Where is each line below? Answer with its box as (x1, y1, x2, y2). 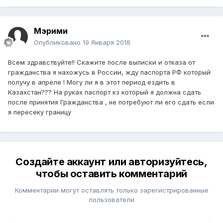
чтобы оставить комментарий (36, 168, 187, 180)
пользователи (89, 196, 134, 204)
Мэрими (34, 26, 68, 36)
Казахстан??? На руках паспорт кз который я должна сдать (8, 88, 201, 97)
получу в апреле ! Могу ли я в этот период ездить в (8, 78, 175, 87)
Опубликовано (34, 38, 83, 47)
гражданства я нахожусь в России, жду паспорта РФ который (8, 68, 211, 77)
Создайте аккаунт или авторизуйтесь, (15, 156, 208, 168)
